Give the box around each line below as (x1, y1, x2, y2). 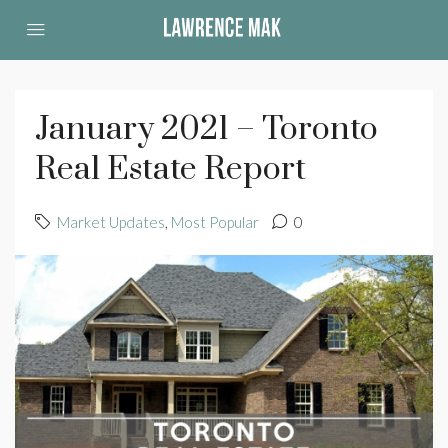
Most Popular (171, 213, 259, 231)
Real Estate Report (35, 149, 306, 190)
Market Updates (57, 213, 165, 231)
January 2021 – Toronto (35, 109, 378, 150)
